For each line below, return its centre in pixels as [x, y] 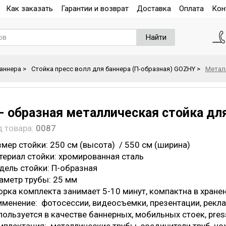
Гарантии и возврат [95, 8]
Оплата [191, 8]
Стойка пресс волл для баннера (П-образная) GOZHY [113, 69]
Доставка [154, 8]
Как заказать [30, 8]
